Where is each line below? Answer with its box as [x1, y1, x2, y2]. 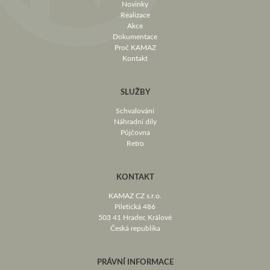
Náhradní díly [113, 116, 157, 126]
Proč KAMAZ [114, 42, 156, 52]
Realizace [120, 10, 150, 19]
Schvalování [116, 105, 154, 115]
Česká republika [110, 223, 160, 233]
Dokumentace [113, 31, 157, 41]
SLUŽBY [120, 86, 150, 97]
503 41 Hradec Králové [98, 212, 172, 222]
